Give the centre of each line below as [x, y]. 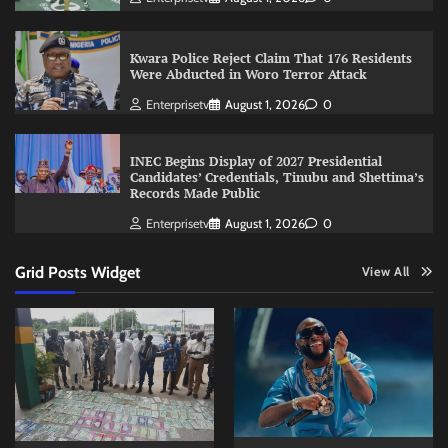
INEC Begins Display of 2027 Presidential [255, 162]
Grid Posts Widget [78, 272]
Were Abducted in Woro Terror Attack [248, 75]
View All [385, 272]
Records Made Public [194, 194]
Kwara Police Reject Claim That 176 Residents [270, 59]
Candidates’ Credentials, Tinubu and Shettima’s [276, 178]
